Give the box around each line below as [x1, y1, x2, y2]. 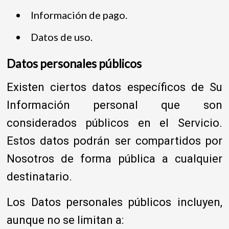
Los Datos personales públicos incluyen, [7, 195, 222, 209]
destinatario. [7, 170, 73, 183]
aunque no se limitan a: [7, 213, 124, 226]
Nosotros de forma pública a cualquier [7, 152, 222, 165]
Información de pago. [30, 8, 127, 21]
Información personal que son [7, 98, 222, 111]
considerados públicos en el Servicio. [7, 116, 222, 129]
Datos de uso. [30, 30, 93, 43]
